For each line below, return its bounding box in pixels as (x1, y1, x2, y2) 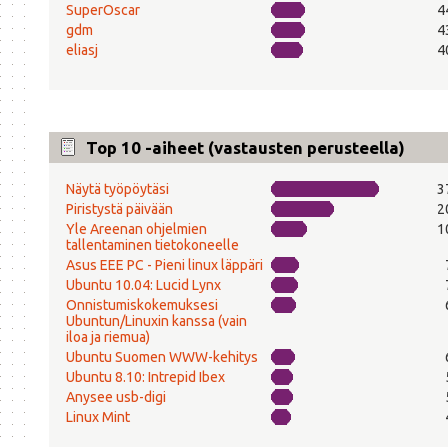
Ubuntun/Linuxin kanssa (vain (65, 312, 247, 329)
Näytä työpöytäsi (65, 180, 169, 197)
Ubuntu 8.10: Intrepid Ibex (65, 368, 225, 385)
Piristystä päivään (65, 200, 173, 217)
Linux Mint (65, 408, 130, 425)
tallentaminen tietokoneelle (65, 236, 239, 253)
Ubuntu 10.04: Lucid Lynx (65, 276, 221, 293)
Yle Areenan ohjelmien (65, 220, 207, 237)
